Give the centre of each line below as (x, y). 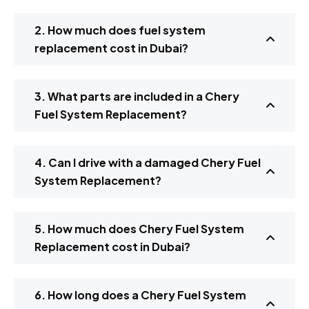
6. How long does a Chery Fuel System (140, 295)
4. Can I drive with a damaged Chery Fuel (148, 163)
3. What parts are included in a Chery (137, 97)
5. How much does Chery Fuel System (139, 229)
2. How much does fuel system (120, 30)
